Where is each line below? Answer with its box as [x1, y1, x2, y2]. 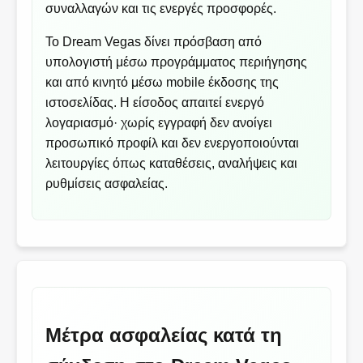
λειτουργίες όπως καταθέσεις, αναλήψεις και [45, 156, 298, 171]
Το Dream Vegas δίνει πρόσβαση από [45, 35, 263, 49]
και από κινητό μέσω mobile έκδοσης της [45, 75, 280, 90]
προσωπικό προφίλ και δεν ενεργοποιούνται [45, 136, 300, 151]
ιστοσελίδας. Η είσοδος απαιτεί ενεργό [45, 96, 265, 110]
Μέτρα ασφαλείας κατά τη [45, 324, 283, 347]
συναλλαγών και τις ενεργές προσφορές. [45, 2, 277, 16]
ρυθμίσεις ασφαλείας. [45, 177, 169, 191]
